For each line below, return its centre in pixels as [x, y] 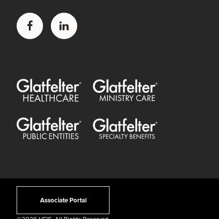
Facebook [41, 26]
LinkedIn [73, 26]
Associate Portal [63, 200]
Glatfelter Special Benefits [136, 116]
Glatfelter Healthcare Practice [66, 77]
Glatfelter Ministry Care [131, 77]
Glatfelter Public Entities [57, 115]
